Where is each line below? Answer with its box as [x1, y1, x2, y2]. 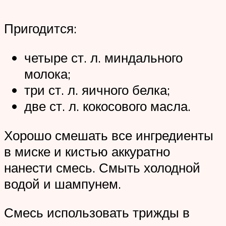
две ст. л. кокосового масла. [24, 97, 191, 114]
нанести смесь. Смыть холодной [4, 159, 200, 176]
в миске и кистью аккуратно [4, 143, 170, 159]
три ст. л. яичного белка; [24, 81, 170, 98]
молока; [24, 65, 71, 82]
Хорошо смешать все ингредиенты [4, 127, 213, 143]
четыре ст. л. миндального [24, 49, 183, 66]
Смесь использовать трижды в [4, 204, 190, 221]
